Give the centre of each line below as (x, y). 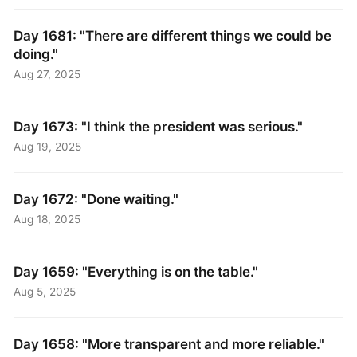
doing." (36, 54)
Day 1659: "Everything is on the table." (136, 271)
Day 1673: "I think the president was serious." (159, 127)
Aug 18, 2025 (47, 220)
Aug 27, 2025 (47, 75)
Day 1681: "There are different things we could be (173, 36)
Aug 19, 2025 (48, 147)
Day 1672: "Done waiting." (96, 199)
